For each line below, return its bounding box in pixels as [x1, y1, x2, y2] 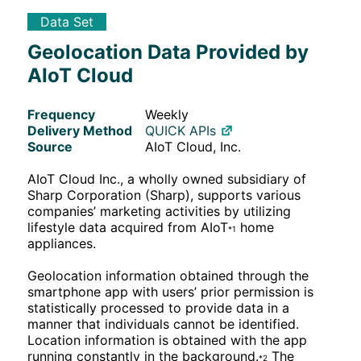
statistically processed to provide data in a [27, 299, 289, 316]
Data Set [40, 13, 93, 30]
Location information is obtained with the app [27, 331, 307, 348]
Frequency [27, 106, 95, 122]
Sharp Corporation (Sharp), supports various [27, 186, 301, 203]
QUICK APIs [145, 122, 216, 139]
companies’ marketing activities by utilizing [27, 202, 291, 219]
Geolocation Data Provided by [27, 39, 309, 64]
